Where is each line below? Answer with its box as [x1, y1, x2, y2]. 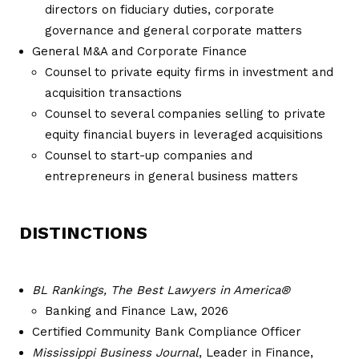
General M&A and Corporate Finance [32, 43, 247, 58]
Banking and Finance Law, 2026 [45, 303, 228, 318]
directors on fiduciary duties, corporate [45, 2, 274, 17]
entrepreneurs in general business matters [45, 168, 298, 184]
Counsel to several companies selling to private [45, 106, 325, 121]
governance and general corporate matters [45, 22, 302, 38]
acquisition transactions [45, 85, 182, 100]
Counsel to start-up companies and [45, 147, 252, 163]
